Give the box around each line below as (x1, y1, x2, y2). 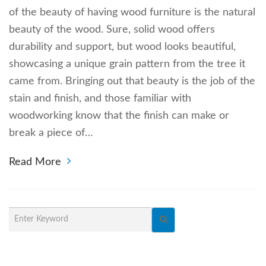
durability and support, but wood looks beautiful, (9, 41, 236, 52)
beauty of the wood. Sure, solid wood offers (9, 24, 215, 35)
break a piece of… (9, 127, 93, 138)
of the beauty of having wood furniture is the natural (9, 7, 255, 18)
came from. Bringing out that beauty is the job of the (9, 75, 255, 87)
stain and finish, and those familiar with (9, 93, 191, 104)
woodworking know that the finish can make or (9, 110, 229, 121)
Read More (9, 156, 61, 167)
